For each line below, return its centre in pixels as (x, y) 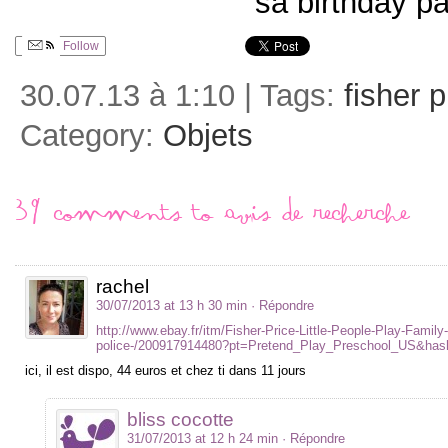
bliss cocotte (180, 419)
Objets (208, 135)
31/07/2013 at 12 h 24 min (202, 438)
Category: (91, 135)
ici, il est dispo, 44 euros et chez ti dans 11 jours (165, 370)
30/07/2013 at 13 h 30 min (171, 305)
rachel (122, 286)
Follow (79, 45)
